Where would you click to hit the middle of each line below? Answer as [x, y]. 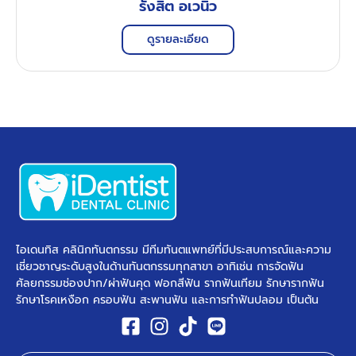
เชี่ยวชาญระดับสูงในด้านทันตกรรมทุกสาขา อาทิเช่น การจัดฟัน [160, 267]
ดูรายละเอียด [178, 39]
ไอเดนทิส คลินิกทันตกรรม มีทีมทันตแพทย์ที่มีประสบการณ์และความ [174, 250]
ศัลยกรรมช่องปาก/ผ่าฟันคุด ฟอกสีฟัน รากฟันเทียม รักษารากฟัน [170, 284]
